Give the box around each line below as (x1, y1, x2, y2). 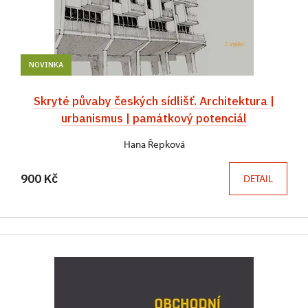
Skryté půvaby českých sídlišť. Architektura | (34, 93, 274, 109)
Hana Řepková (123, 137, 185, 151)
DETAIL (243, 172, 273, 186)
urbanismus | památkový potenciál (61, 110, 247, 126)
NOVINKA (29, 60, 63, 70)
